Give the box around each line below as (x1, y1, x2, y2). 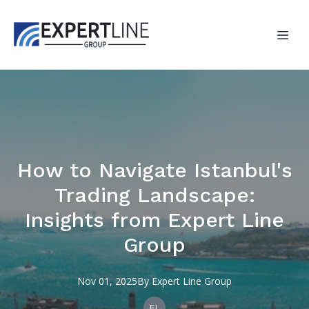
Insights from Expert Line (25, 208, 284, 232)
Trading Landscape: (54, 183, 255, 207)
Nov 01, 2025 (77, 275, 137, 288)
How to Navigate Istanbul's (17, 158, 292, 182)
